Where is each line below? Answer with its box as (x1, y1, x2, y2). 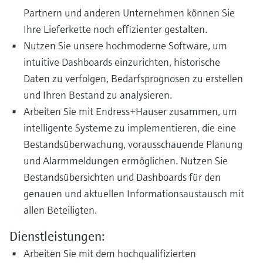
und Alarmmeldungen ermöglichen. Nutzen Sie (23, 154, 228, 167)
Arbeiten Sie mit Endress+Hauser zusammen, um (23, 104, 237, 118)
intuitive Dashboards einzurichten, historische (23, 55, 220, 69)
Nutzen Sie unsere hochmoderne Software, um (23, 39, 227, 52)
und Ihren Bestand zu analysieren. (23, 88, 172, 102)
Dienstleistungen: (9, 228, 105, 244)
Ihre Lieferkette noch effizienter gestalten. (23, 22, 207, 36)
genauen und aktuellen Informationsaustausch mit (23, 187, 244, 200)
